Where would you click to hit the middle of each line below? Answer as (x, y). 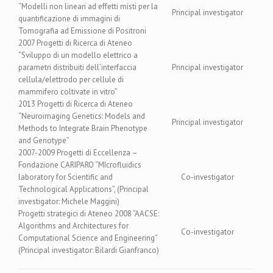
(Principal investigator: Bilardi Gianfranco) (89, 250)
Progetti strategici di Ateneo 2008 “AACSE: (89, 213)
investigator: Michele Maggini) (69, 201)
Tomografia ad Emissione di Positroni (82, 30)
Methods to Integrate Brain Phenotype (83, 128)
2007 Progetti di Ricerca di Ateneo (75, 43)
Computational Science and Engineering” (88, 238)
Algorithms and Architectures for (73, 225)
